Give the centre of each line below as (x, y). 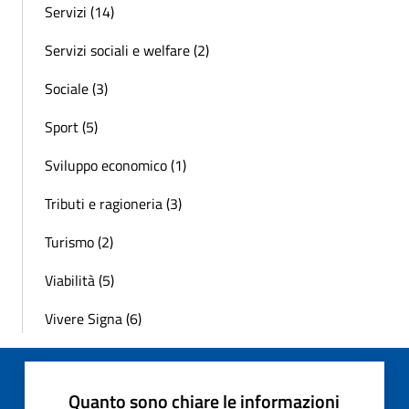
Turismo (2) (79, 241)
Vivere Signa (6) (93, 318)
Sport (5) (71, 126)
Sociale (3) (76, 88)
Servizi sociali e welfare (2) (127, 50)
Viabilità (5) (79, 280)
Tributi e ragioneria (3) (113, 203)
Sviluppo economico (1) (115, 165)
